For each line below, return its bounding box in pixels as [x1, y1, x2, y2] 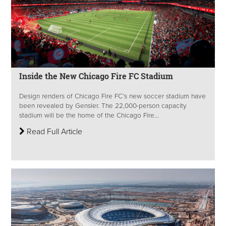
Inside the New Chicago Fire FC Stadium [19, 71, 173, 82]
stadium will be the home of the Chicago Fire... [19, 111, 159, 120]
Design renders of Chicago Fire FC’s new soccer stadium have [19, 92, 206, 100]
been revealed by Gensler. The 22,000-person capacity [19, 101, 187, 110]
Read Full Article [25, 126, 82, 137]
